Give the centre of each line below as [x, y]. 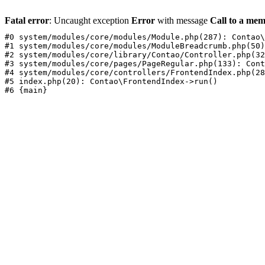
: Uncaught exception [90, 20]
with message [182, 20]
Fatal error [27, 20]
